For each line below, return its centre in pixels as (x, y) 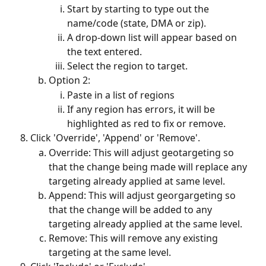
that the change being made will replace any (149, 167)
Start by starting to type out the (139, 9)
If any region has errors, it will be (142, 110)
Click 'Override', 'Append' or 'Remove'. (116, 138)
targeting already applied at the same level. (147, 224)
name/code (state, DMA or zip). (137, 23)
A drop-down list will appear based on (153, 37)
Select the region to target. (127, 66)
